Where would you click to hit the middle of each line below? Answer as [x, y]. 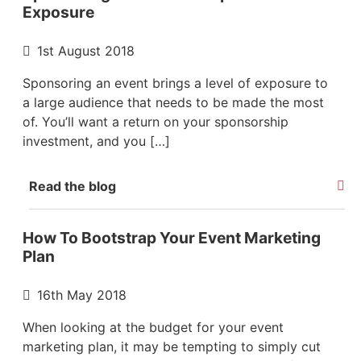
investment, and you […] [96, 141]
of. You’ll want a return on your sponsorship [156, 121]
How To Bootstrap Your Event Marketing [172, 237]
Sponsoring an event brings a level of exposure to [175, 83]
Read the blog [73, 186]
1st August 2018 [86, 50]
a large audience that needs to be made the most [173, 102]
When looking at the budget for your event [153, 327]
